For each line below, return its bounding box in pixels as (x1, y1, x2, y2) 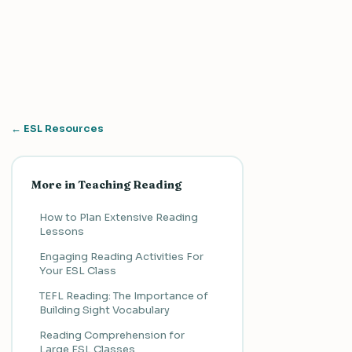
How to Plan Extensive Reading (38, 210, 198, 224)
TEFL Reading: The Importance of (38, 288, 208, 302)
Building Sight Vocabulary (38, 302, 170, 317)
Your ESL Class (38, 263, 116, 277)
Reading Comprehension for (38, 328, 185, 342)
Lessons (38, 224, 84, 238)
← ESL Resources (11, 122, 104, 135)
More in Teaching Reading (31, 177, 181, 192)
